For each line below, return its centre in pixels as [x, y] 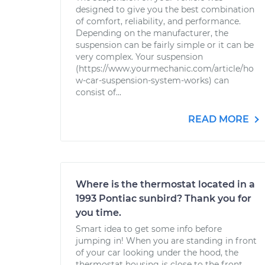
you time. [98, 213]
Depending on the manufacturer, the [152, 33]
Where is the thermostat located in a [165, 184]
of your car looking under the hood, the [157, 253]
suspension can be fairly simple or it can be [165, 45]
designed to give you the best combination [165, 9]
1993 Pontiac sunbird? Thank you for [164, 198]
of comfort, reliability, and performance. [158, 21]
